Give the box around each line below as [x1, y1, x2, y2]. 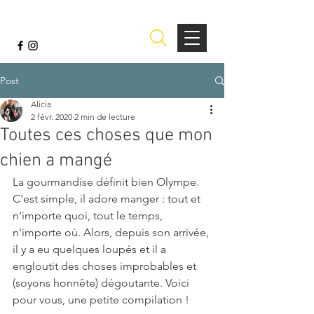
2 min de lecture [74, 111, 135, 122]
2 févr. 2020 [31, 111, 72, 122]
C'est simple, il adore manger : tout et [13, 192, 203, 205]
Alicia [31, 99, 51, 109]
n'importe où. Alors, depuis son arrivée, [13, 226, 212, 239]
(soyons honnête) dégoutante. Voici [13, 276, 192, 289]
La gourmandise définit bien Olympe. [13, 175, 202, 189]
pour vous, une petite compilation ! [13, 293, 189, 306]
